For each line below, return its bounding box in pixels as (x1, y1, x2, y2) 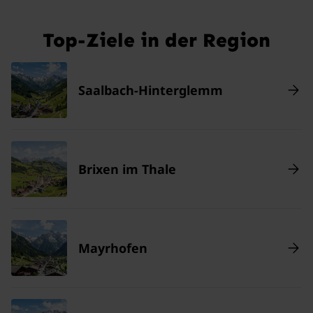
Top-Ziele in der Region (43, 28, 270, 52)
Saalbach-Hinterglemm (78, 81, 223, 99)
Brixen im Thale (78, 160, 176, 177)
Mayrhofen (78, 239, 147, 256)
